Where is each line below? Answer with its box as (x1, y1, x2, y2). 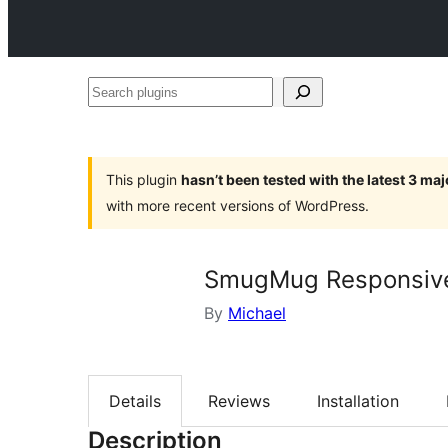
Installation (317, 391, 399, 412)
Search (87, 81, 139, 101)
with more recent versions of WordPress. (106, 197, 369, 214)
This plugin (106, 171, 181, 188)
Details (109, 391, 161, 412)
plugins (87, 111, 141, 131)
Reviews (208, 391, 270, 412)
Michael (228, 303, 286, 323)
